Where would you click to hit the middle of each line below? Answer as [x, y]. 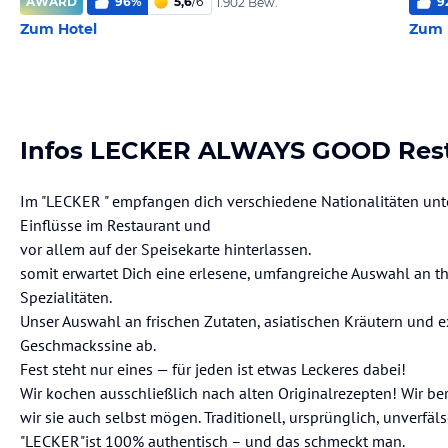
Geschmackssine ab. [88, 345]
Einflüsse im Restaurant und [115, 225]
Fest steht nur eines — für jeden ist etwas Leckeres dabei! [213, 369]
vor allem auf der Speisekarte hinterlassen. [165, 249]
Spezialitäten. [66, 297]
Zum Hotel [58, 29]
